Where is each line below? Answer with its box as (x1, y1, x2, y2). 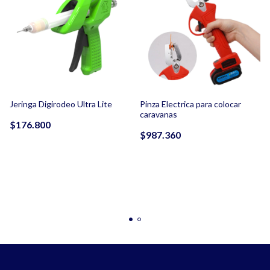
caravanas (140, 109, 177, 120)
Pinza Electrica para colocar (140, 99, 241, 110)
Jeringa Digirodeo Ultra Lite (10, 99, 112, 110)
